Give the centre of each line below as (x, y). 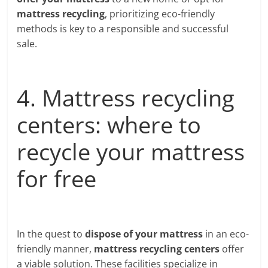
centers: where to (109, 124)
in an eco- (226, 234)
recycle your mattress (131, 151)
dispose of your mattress (144, 234)
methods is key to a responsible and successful (123, 28)
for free (57, 178)
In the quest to (51, 234)
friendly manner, (56, 249)
